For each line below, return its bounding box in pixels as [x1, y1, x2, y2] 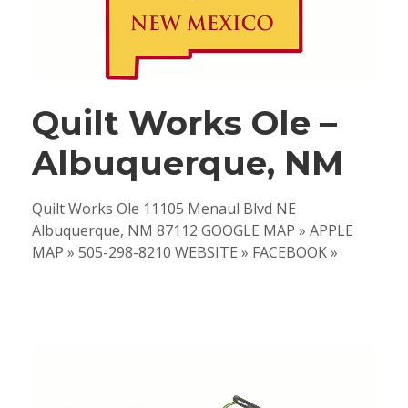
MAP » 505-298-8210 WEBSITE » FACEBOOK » [32, 242, 338, 263]
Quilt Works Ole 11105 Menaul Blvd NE [32, 199, 296, 219]
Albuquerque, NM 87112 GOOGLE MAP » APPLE [32, 220, 353, 241]
